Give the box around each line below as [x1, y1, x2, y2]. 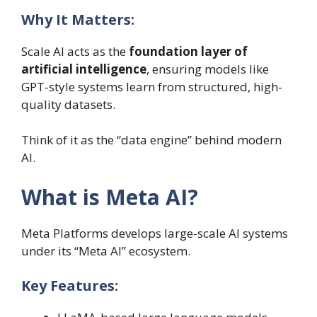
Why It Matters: [21, 9, 134, 29]
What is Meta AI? [21, 182, 198, 212]
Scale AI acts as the [21, 42, 129, 59]
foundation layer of [129, 42, 248, 59]
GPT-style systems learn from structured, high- [21, 78, 282, 95]
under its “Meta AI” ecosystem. [21, 242, 190, 259]
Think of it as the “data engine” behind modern [21, 132, 282, 149]
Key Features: [21, 276, 118, 296]
